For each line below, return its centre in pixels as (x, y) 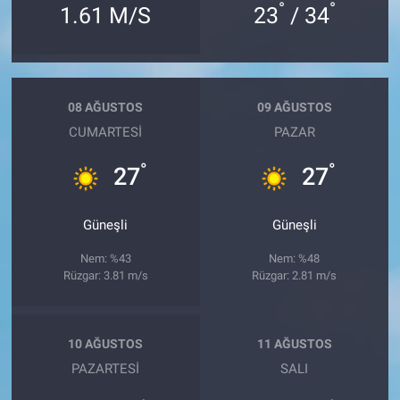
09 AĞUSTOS (294, 108)
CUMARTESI (106, 132)
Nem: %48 (295, 258)
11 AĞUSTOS (294, 344)
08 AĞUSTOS (106, 108)
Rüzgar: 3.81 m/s (105, 275)
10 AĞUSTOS (106, 344)
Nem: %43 (105, 258)
